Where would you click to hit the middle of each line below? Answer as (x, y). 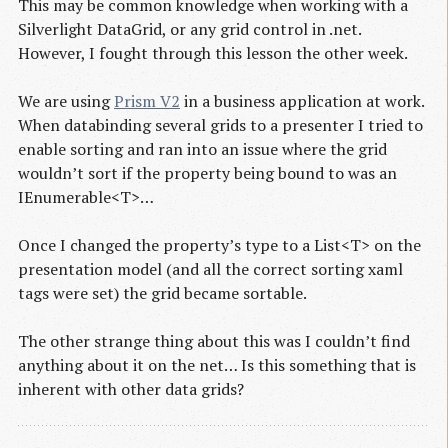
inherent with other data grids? (131, 389)
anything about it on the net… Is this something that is (217, 365)
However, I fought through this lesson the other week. (213, 53)
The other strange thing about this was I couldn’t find (214, 341)
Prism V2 (147, 101)
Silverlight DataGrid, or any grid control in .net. (189, 29)
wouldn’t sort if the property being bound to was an (207, 173)
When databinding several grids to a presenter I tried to (220, 125)
